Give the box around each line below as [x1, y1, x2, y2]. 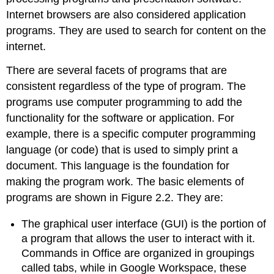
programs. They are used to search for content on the [6, 24, 267, 37]
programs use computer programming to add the [6, 95, 243, 108]
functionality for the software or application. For [6, 111, 235, 124]
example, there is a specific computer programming [6, 127, 256, 140]
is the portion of [188, 217, 267, 230]
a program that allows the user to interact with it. [21, 232, 256, 245]
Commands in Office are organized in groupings [21, 246, 255, 259]
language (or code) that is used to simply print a [6, 143, 239, 156]
